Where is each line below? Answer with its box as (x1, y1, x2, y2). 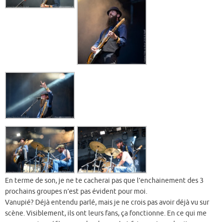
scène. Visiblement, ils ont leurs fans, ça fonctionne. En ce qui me (5, 209, 207, 218)
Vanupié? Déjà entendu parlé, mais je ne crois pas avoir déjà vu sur (5, 198, 209, 207)
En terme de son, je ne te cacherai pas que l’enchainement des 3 (5, 176, 204, 185)
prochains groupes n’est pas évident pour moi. (5, 187, 147, 196)
